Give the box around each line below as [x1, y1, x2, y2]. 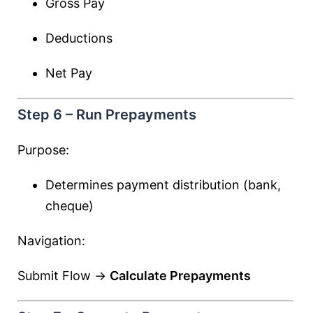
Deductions [45, 31, 112, 45]
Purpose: [17, 143, 69, 157]
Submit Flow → [17, 268, 110, 283]
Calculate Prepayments [110, 268, 251, 283]
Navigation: [17, 233, 85, 248]
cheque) [45, 198, 94, 213]
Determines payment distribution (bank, [45, 177, 281, 192]
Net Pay [45, 66, 92, 80]
